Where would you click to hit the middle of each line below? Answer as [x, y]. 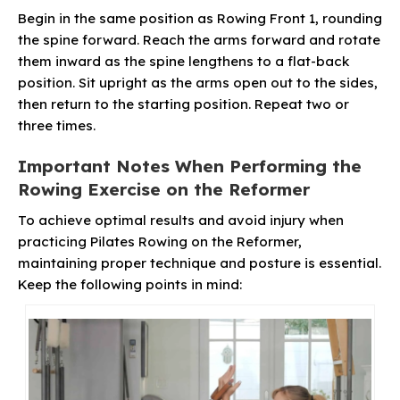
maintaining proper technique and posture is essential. [200, 263]
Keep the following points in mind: [130, 285]
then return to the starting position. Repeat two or [183, 104]
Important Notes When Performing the [190, 167]
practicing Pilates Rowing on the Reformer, [160, 242]
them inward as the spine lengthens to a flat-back [183, 62]
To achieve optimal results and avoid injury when [181, 221]
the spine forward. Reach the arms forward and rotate [199, 40]
